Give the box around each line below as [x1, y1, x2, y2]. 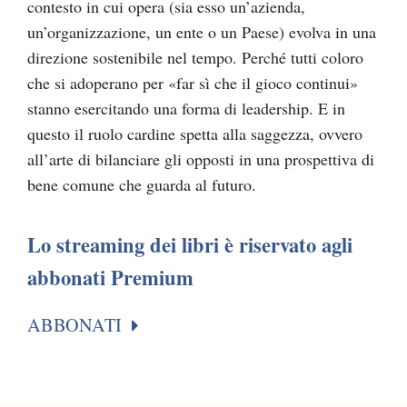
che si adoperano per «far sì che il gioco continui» [27, 72, 358, 94]
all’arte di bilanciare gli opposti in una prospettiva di [27, 148, 374, 171]
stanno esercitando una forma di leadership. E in [27, 97, 345, 120]
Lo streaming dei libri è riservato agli [27, 230, 352, 261]
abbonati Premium [27, 263, 194, 293]
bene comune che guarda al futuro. [27, 174, 256, 196]
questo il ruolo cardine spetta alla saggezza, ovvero [27, 123, 362, 145]
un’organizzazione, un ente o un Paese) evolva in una [27, 21, 376, 44]
